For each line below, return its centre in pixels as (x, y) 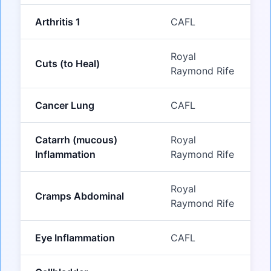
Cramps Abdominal (80, 196)
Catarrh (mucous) (76, 140)
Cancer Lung (65, 106)
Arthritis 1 (58, 22)
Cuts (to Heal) (67, 64)
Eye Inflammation (75, 238)
